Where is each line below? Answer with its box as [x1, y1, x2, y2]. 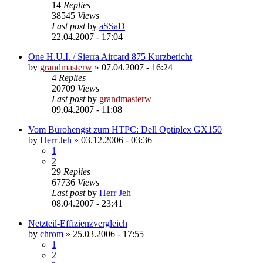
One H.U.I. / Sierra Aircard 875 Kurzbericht [28, 51, 192, 62]
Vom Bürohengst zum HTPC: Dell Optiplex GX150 [28, 124, 222, 134]
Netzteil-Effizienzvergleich [28, 218, 127, 228]
